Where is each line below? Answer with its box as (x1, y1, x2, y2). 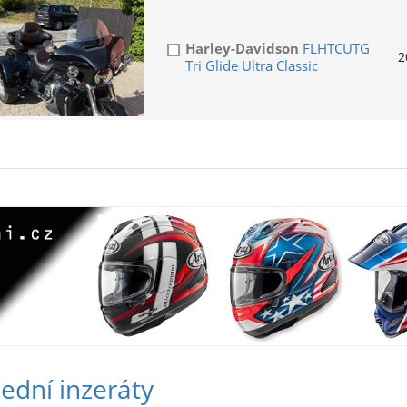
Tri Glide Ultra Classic (184, 56, 318, 75)
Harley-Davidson (184, 39, 299, 58)
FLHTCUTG (298, 39, 370, 58)
